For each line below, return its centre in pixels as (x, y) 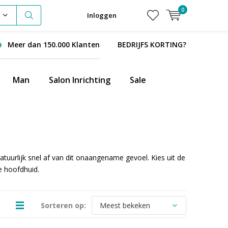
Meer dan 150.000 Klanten (54, 45)
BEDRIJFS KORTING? (152, 45)
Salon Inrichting (80, 80)
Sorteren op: (63, 205)
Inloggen (102, 15)
